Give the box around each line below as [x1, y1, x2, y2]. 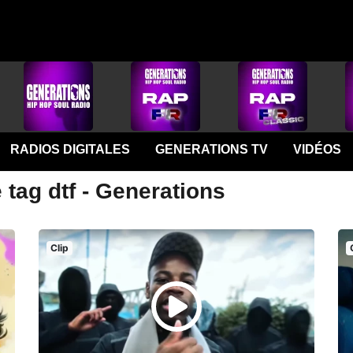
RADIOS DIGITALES [9, 143, 130, 156]
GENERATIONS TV [154, 143, 268, 156]
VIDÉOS [292, 143, 341, 156]
